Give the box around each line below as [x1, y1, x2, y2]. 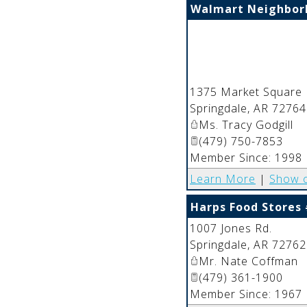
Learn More [190, 171, 256, 186]
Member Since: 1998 [190, 149, 302, 165]
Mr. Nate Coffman [199, 253, 298, 269]
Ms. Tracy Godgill [199, 116, 293, 132]
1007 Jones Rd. [190, 220, 272, 236]
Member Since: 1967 [190, 286, 302, 302]
